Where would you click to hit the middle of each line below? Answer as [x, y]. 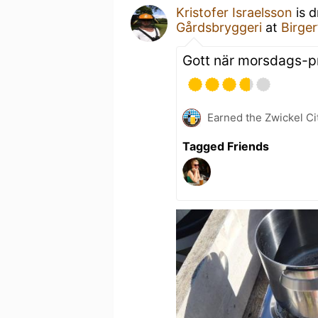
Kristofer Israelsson [234, 12]
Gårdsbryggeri [219, 27]
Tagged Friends [226, 146]
